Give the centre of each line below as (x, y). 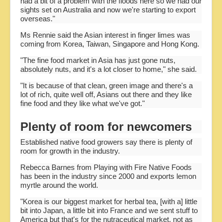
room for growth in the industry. (70, 151)
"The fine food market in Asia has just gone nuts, (98, 60)
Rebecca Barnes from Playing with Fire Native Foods (106, 167)
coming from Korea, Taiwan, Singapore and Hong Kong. (110, 44)
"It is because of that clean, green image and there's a (107, 85)
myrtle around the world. (59, 185)
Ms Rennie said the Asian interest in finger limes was (105, 35)
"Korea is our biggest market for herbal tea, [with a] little (109, 202)
